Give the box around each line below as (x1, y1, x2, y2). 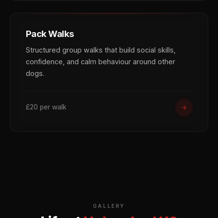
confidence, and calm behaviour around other (26, 57, 175, 66)
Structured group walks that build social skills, (26, 45, 176, 54)
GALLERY (92, 202, 126, 209)
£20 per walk (26, 103, 66, 111)
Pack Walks (26, 28, 74, 39)
